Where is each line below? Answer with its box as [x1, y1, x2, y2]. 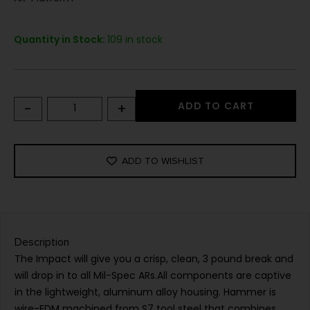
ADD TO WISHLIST [121, 155, 204, 167]
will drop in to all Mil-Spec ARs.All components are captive [15, 268, 291, 283]
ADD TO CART [177, 99, 255, 113]
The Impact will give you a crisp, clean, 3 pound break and [15, 252, 293, 266]
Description [15, 235, 69, 250]
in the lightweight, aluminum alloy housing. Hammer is [15, 285, 276, 300]
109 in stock [107, 33, 163, 47]
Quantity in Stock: [14, 33, 107, 47]
